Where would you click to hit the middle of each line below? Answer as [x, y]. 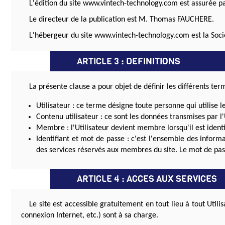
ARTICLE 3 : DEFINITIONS [129, 62]
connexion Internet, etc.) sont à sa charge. [90, 216]
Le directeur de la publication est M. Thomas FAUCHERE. [122, 20]
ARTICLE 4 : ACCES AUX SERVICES [147, 179]
